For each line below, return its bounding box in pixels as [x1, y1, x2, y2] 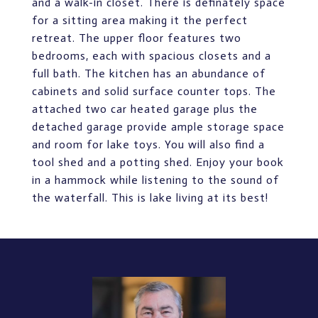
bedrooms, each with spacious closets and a [32, 49, 271, 62]
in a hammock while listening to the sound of [32, 173, 279, 187]
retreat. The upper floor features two [32, 31, 241, 45]
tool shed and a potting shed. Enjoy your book [32, 155, 284, 169]
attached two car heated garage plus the [32, 102, 258, 116]
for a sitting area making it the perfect [32, 13, 248, 27]
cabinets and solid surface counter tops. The [32, 84, 276, 98]
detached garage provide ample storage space [32, 120, 285, 133]
